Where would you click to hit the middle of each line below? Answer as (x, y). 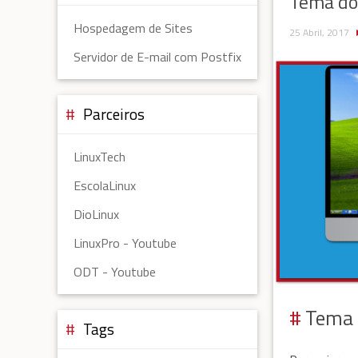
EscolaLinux (105, 186)
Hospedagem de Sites (133, 28)
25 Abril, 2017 (319, 32)
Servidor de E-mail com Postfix (157, 57)
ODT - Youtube (115, 272)
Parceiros (114, 114)
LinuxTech (99, 157)
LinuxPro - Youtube (125, 243)
